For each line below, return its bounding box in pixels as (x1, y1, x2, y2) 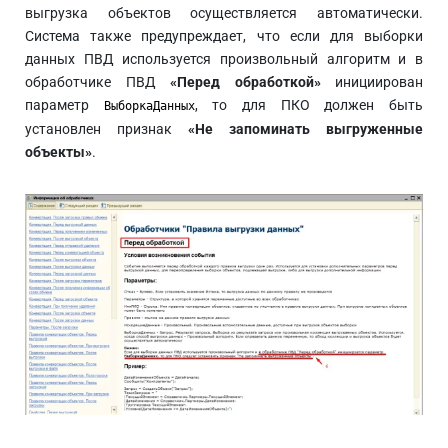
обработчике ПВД (25, 73, 170, 90)
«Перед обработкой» (170, 73, 321, 90)
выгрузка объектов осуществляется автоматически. (25, 4, 423, 21)
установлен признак (25, 120, 188, 137)
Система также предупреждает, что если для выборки (25, 27, 423, 44)
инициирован (320, 73, 423, 90)
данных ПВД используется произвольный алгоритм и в (25, 50, 423, 67)
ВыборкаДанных (103, 98, 195, 113)
